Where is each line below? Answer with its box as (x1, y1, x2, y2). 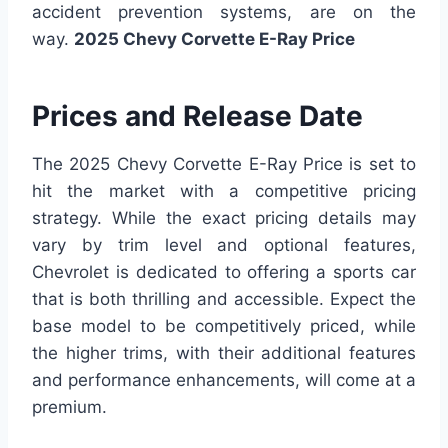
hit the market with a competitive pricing (32, 181, 416, 202)
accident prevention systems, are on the (32, 2, 416, 23)
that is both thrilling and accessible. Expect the (32, 289, 416, 310)
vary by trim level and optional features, (32, 235, 416, 256)
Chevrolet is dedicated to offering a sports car (32, 262, 416, 283)
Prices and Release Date (32, 99, 363, 134)
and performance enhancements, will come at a (32, 370, 416, 391)
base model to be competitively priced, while (32, 316, 416, 337)
